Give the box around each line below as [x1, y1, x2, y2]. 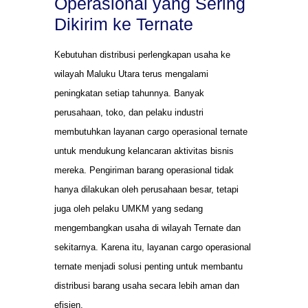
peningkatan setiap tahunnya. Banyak [54, 88, 204, 99]
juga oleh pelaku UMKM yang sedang [54, 203, 203, 214]
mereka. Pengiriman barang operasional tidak [54, 165, 234, 176]
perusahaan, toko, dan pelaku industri [54, 107, 203, 118]
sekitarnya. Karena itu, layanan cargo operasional [54, 242, 251, 253]
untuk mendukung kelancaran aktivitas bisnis [54, 146, 234, 157]
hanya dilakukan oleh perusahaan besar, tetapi [54, 184, 239, 195]
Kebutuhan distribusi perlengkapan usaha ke [54, 49, 230, 60]
